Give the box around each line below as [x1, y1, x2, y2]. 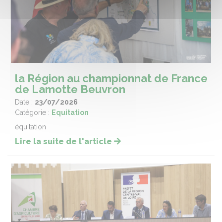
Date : [15, 98, 35, 107]
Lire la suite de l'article [15, 137, 114, 147]
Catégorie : [15, 109, 52, 117]
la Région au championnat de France [15, 72, 208, 85]
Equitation [52, 109, 89, 117]
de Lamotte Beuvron [15, 83, 125, 96]
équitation [15, 123, 46, 131]
